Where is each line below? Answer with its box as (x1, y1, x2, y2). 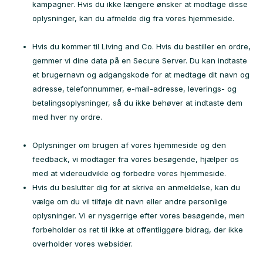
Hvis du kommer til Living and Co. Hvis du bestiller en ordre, (32, 42, 251, 51)
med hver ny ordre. (32, 112, 102, 122)
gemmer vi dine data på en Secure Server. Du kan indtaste (32, 56, 247, 65)
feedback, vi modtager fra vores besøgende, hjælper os (32, 154, 239, 164)
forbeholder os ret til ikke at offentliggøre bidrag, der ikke (32, 225, 243, 234)
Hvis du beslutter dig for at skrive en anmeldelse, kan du (32, 183, 240, 192)
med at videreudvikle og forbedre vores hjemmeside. (32, 168, 226, 178)
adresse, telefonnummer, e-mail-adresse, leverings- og (32, 84, 237, 93)
